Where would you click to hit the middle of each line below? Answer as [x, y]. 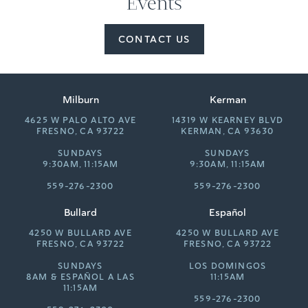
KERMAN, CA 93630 [228, 131]
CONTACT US [154, 39]
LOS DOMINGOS [228, 266]
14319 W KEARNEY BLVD [228, 120]
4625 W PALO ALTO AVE [80, 120]
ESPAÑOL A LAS [98, 277]
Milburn [80, 99]
